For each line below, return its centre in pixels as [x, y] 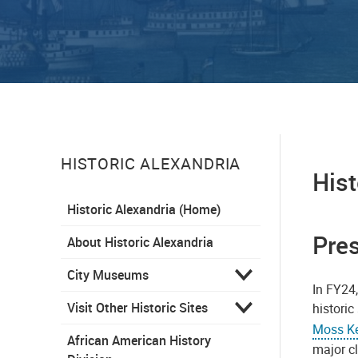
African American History [139, 340]
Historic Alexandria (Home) [144, 209]
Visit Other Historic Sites [137, 307]
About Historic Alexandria [140, 242]
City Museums [108, 274]
